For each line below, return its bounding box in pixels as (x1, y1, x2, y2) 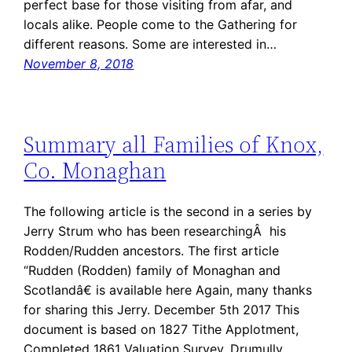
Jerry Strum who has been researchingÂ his (24, 222, 287, 239)
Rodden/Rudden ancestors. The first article (24, 242, 280, 258)
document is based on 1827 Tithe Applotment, (24, 321, 299, 337)
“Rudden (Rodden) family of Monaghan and (24, 262, 281, 278)
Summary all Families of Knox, (24, 129, 324, 159)
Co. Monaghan (24, 155, 167, 185)
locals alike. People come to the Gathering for (24, 16, 298, 33)
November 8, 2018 (24, 56, 134, 72)
